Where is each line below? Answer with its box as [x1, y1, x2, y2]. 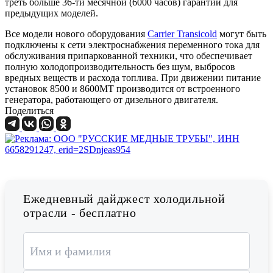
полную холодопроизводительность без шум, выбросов [5, 62, 235, 73]
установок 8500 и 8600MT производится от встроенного [5, 83, 240, 94]
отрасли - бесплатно [23, 206, 136, 220]
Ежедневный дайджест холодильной [23, 192, 225, 206]
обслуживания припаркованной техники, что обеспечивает [5, 51, 252, 62]
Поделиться [5, 105, 54, 116]
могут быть [217, 29, 266, 40]
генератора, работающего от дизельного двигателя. [5, 94, 218, 105]
